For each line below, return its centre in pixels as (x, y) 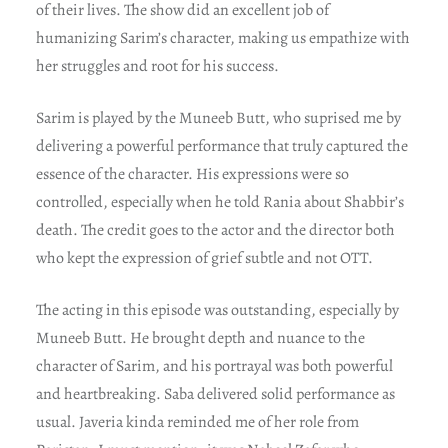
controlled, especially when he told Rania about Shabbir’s (219, 201)
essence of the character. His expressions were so (192, 173)
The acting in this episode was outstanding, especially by (217, 309)
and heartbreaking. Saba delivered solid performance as (215, 393)
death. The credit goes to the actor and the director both (215, 229)
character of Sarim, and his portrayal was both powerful (214, 365)
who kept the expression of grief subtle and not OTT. (204, 257)
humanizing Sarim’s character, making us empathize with (222, 37)
